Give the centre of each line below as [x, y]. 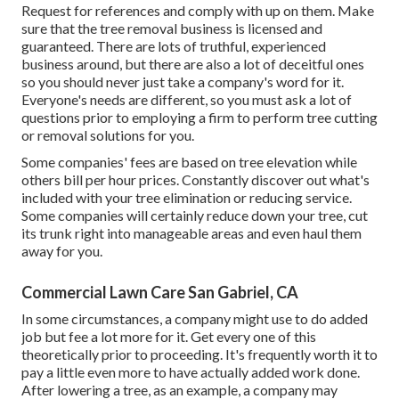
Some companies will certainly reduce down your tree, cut [195, 216]
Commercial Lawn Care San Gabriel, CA [160, 293]
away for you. [62, 251]
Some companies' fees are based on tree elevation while [189, 162]
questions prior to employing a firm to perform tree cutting [199, 118]
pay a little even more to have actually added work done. [191, 372]
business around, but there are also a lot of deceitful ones [193, 64]
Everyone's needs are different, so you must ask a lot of [187, 100]
